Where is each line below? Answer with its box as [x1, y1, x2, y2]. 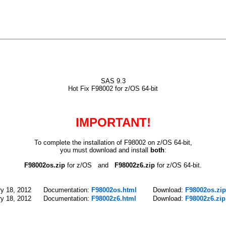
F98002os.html [91, 186, 137, 194]
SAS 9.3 [100, 77, 126, 85]
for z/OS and [65, 161, 115, 169]
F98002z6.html [91, 194, 136, 202]
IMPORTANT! [75, 115, 151, 129]
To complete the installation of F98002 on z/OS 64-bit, [34, 138, 192, 146]
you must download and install [60, 146, 150, 154]
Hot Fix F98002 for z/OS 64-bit [68, 85, 158, 92]
